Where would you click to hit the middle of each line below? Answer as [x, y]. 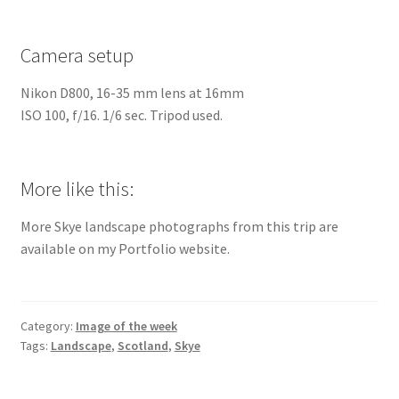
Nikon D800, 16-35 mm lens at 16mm [132, 93]
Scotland [142, 345]
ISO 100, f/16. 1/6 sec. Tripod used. [121, 115]
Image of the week [126, 326]
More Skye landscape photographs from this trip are [179, 227]
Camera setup [77, 56]
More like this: [77, 189]
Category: [48, 326]
